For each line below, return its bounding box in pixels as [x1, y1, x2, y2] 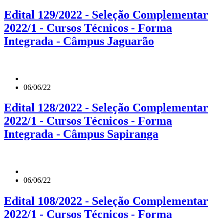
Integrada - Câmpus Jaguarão [4, 34, 154, 47]
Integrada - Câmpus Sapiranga [4, 128, 158, 141]
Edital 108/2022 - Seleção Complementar [4, 195, 208, 208]
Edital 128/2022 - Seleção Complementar [4, 101, 208, 114]
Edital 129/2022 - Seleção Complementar [4, 8, 208, 21]
